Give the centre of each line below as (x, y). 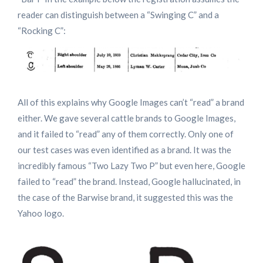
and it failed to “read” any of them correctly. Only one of (126, 134)
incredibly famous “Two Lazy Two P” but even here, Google (131, 165)
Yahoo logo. (41, 213)
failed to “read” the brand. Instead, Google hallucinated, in (129, 181)
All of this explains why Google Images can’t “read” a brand (131, 102)
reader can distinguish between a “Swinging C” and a (118, 15)
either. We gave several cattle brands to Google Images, (127, 118)
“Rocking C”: (42, 31)
